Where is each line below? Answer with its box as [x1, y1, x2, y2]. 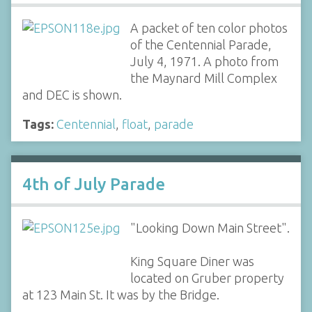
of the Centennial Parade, [130, 37, 272, 52]
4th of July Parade [22, 174, 165, 194]
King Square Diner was [130, 253, 254, 268]
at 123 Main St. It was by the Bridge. [22, 287, 219, 302]
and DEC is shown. [22, 87, 122, 102]
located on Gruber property [130, 270, 284, 285]
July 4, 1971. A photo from [130, 54, 279, 68]
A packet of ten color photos [130, 20, 288, 35]
